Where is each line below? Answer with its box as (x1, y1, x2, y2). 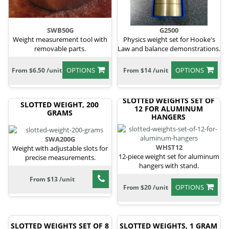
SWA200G (45, 134, 75, 144)
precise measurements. (25, 152, 96, 162)
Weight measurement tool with (13, 35, 107, 44)
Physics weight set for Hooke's (123, 35, 215, 44)
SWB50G (47, 26, 74, 35)
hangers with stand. (139, 161, 199, 171)
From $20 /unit (123, 183, 168, 192)
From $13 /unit (29, 174, 75, 184)
